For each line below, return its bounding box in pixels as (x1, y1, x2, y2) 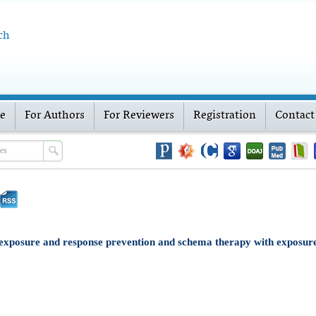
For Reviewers (104, 106, 174, 126)
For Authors (25, 106, 85, 126)
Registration (193, 106, 256, 126)
